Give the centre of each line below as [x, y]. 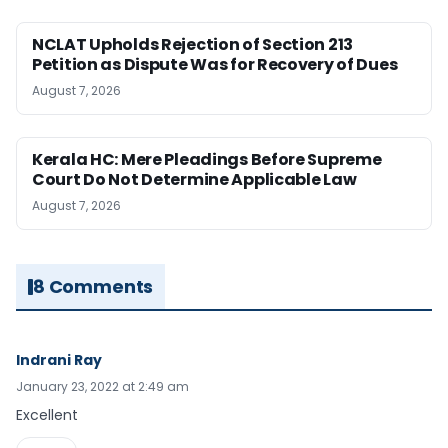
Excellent [47, 415]
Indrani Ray [59, 360]
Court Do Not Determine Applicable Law [194, 179]
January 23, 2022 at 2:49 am [102, 386]
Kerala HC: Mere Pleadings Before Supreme [207, 159]
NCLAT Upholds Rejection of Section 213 [193, 44]
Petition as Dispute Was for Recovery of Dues [215, 64]
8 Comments [93, 286]
